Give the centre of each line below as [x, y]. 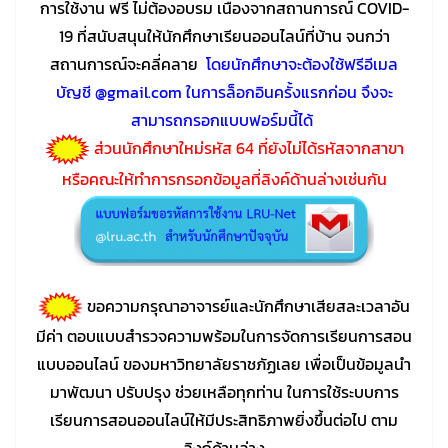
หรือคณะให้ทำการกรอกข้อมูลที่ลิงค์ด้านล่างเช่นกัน [224, 178]
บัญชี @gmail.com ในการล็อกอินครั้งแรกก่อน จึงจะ [224, 91]
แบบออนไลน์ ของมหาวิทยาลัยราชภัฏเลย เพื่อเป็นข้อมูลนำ [224, 364]
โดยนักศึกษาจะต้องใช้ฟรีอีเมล [302, 63]
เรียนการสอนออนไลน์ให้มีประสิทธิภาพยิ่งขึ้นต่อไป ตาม [224, 420]
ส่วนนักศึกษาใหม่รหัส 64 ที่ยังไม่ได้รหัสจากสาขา [248, 147]
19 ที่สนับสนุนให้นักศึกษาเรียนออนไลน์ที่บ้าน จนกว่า [224, 35]
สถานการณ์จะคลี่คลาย [126, 63]
